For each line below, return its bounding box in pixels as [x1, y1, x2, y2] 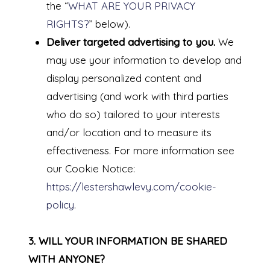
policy [46, 198, 74, 212]
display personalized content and [46, 72, 201, 85]
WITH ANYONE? [28, 253, 105, 266]
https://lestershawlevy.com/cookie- [46, 180, 216, 193]
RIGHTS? [46, 17, 89, 31]
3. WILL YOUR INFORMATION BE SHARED [28, 234, 227, 248]
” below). [88, 17, 130, 31]
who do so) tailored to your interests [46, 108, 220, 121]
